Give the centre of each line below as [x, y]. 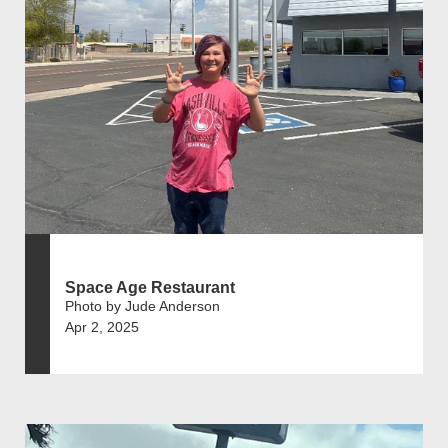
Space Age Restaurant [150, 287]
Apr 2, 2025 [102, 326]
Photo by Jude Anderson [142, 305]
